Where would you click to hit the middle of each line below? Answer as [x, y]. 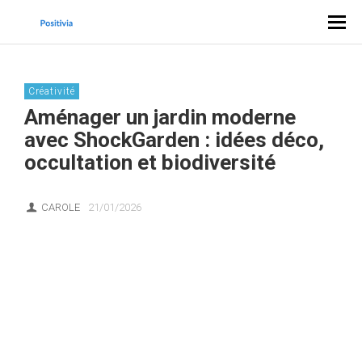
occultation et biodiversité [150, 162]
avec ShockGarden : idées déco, [174, 140]
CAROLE [61, 207]
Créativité [52, 91]
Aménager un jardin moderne [160, 117]
